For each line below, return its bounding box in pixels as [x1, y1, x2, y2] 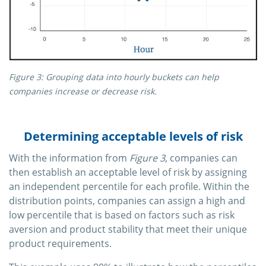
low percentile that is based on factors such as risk [9, 208, 235, 221]
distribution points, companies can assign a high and [9, 194, 245, 207]
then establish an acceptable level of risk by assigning [9, 165, 247, 179]
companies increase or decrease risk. [9, 85, 157, 97]
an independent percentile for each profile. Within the [9, 179, 249, 193]
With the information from [9, 151, 129, 164]
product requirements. [9, 236, 112, 250]
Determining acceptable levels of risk [23, 128, 243, 144]
